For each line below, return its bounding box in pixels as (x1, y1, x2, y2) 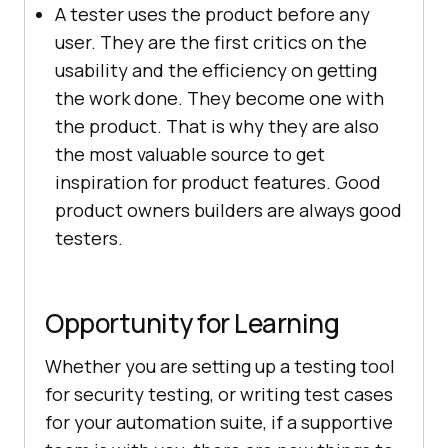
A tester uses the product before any (55, 2, 370, 27)
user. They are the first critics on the (55, 30, 367, 55)
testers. (55, 226, 123, 251)
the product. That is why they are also (55, 114, 379, 139)
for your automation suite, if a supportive (45, 410, 393, 435)
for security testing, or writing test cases (45, 382, 393, 407)
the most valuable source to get (55, 142, 325, 167)
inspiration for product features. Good (55, 170, 381, 195)
